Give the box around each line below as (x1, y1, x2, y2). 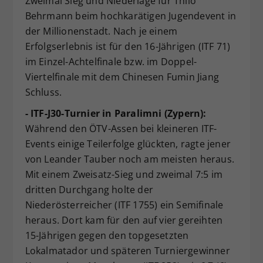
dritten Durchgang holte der (25, 183, 153, 196)
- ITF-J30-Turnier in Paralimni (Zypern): (25, 107, 207, 120)
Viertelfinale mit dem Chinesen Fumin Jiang (25, 70, 219, 83)
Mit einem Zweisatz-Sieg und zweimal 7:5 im (25, 168, 222, 181)
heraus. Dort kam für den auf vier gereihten (25, 214, 223, 227)
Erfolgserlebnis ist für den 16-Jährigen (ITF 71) (25, 40, 231, 53)
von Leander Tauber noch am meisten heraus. (25, 153, 234, 166)
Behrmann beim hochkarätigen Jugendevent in (25, 9, 236, 22)
